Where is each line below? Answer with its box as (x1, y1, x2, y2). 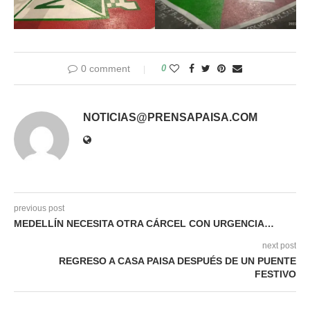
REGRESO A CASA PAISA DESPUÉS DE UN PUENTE (59, 255, 296, 266)
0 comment (81, 62, 130, 74)
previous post (14, 203, 64, 213)
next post (262, 240, 296, 250)
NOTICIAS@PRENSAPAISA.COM (83, 111, 257, 123)
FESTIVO (255, 268, 296, 280)
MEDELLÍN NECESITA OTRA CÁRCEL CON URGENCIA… (14, 217, 274, 229)
